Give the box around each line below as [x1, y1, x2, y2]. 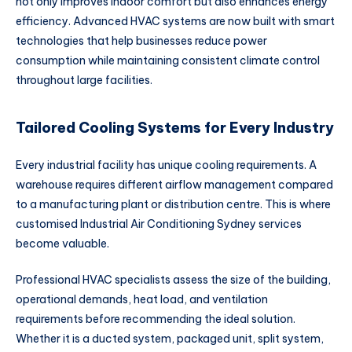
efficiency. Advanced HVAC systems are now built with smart [16, 14, 335, 29]
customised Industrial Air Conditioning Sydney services [16, 217, 302, 232]
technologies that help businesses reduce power [16, 34, 267, 49]
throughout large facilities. [16, 73, 152, 88]
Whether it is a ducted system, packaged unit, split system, [16, 331, 324, 346]
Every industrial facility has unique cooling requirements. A [16, 158, 317, 173]
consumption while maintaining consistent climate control [16, 53, 320, 68]
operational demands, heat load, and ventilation [16, 291, 268, 306]
